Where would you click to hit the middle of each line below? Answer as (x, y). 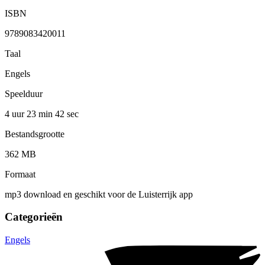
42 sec (67, 114)
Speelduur (24, 93)
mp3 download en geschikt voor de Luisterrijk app (99, 194)
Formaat (20, 174)
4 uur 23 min (30, 114)
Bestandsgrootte (35, 134)
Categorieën (34, 217)
